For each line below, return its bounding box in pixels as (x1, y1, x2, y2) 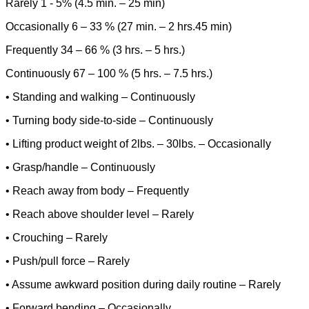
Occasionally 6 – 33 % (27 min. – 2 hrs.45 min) (6, 21, 232, 33)
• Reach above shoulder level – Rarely (6, 208, 194, 221)
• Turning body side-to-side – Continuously (6, 114, 213, 127)
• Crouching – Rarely (6, 232, 108, 244)
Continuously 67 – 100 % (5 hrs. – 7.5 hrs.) (6, 68, 212, 80)
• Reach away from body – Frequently (6, 185, 189, 197)
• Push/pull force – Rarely (6, 255, 130, 268)
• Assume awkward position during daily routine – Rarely (6, 279, 281, 291)
